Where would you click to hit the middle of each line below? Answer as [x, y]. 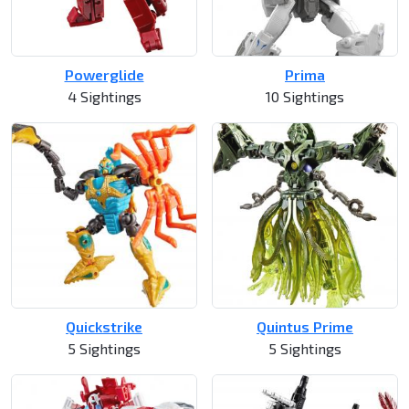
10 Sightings [305, 97]
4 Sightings [104, 97]
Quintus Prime [305, 327]
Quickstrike [104, 327]
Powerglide [104, 75]
